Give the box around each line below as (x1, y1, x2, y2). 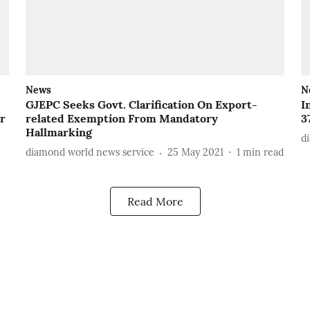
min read (242, 146, 284, 159)
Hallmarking (25, 125, 92, 139)
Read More (127, 194, 183, 208)
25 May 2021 (167, 146, 224, 159)
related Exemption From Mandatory (25, 111, 218, 125)
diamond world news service (25, 146, 154, 159)
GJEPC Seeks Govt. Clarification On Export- (25, 97, 257, 111)
